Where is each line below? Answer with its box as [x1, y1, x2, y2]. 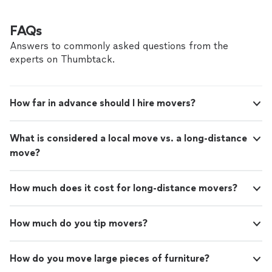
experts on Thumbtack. [10, 53, 115, 65]
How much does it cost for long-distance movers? [10, 182, 237, 194]
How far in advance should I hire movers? [10, 97, 195, 109]
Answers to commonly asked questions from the [10, 40, 228, 52]
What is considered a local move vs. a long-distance [10, 132, 247, 144]
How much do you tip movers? [10, 217, 148, 229]
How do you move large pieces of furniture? [10, 253, 209, 264]
